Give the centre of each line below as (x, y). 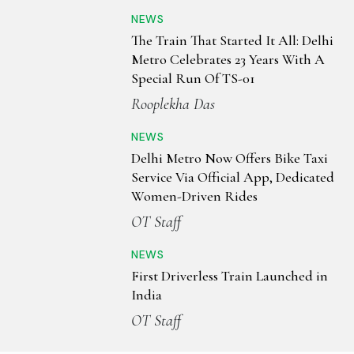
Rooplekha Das (173, 105)
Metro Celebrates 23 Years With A (228, 60)
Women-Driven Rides (194, 196)
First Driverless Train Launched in (230, 276)
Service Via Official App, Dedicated (233, 177)
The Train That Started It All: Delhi (232, 41)
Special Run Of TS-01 (193, 79)
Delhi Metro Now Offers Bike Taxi (230, 158)
